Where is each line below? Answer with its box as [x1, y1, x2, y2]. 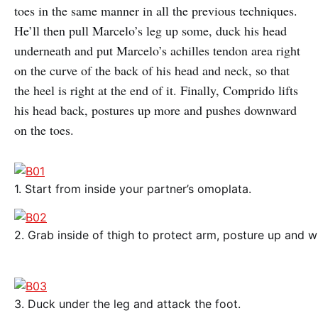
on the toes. [14, 121, 74, 138]
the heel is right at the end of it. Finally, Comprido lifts [14, 82, 298, 99]
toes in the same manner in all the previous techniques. [14, 2, 297, 19]
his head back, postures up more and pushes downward [14, 102, 297, 119]
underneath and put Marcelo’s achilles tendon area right [14, 42, 300, 59]
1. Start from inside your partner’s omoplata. [14, 182, 251, 196]
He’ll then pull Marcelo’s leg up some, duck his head [14, 22, 287, 39]
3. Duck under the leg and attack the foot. [14, 297, 241, 311]
